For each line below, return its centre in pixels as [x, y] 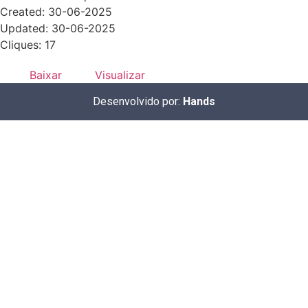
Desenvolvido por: [138, 102]
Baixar [46, 75]
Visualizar [120, 75]
